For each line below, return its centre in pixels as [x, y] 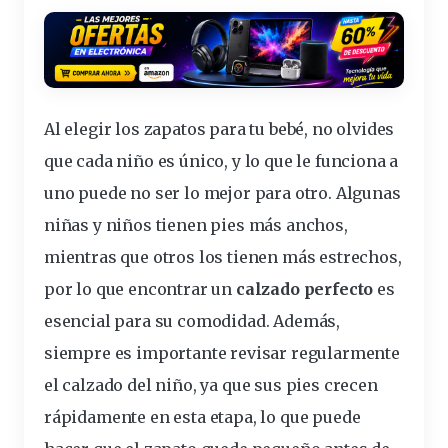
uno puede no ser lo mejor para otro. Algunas [222, 192]
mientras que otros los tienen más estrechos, [223, 256]
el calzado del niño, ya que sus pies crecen [211, 384]
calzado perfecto [304, 288]
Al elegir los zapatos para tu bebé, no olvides [219, 128]
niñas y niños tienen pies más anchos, [196, 224]
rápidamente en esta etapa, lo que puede [202, 416]
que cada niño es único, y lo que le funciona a [221, 160]
